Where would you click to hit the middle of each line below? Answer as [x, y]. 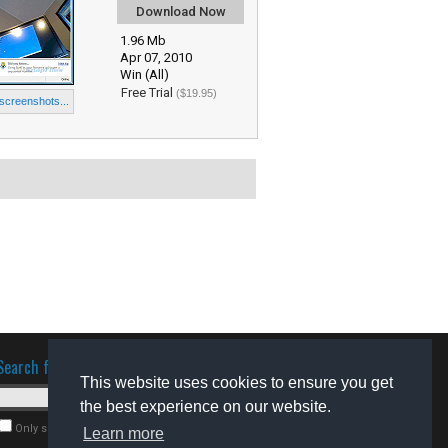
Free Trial [148, 92]
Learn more [124, 434]
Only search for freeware [80, 428]
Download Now [180, 11]
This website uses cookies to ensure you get [236, 383]
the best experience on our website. [205, 407]
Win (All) [144, 74]
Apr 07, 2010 [156, 57]
